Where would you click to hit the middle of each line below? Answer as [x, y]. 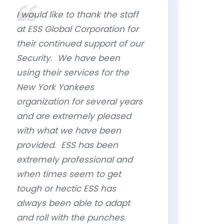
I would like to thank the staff [77, 14]
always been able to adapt [73, 203]
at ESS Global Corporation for [77, 29]
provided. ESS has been [67, 145]
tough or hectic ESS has [66, 188]
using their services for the [73, 72]
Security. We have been [68, 58]
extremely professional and [74, 159]
